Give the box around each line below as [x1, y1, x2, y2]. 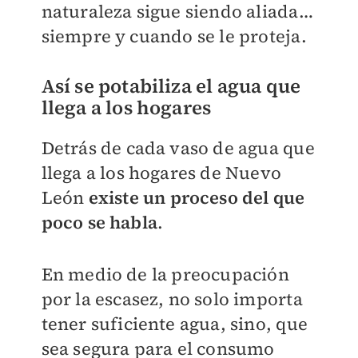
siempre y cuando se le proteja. [41, 23, 307, 48]
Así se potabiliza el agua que [41, 72, 301, 99]
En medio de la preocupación [41, 261, 289, 286]
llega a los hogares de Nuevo [41, 160, 282, 185]
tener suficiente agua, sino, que [41, 311, 308, 336]
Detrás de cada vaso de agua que [41, 135, 315, 160]
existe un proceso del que [88, 185, 305, 209]
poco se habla [41, 209, 158, 234]
